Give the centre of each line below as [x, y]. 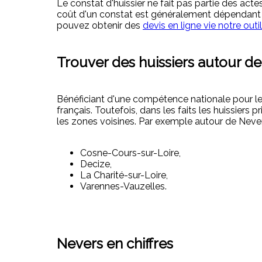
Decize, [96, 164]
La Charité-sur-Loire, [124, 175]
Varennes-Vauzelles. [123, 186]
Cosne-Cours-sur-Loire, [130, 153]
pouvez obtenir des [100, 25]
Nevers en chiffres [115, 243]
